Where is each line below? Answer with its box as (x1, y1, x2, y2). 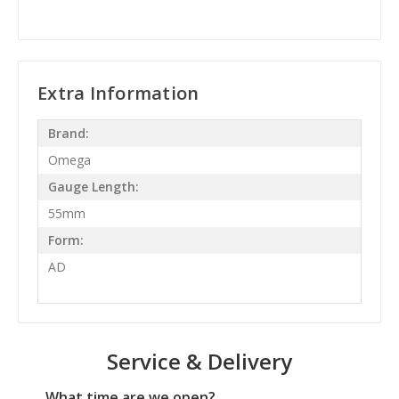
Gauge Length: (47, 178, 139, 196)
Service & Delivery (107, 346, 292, 376)
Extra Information (37, 80, 199, 105)
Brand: (47, 125, 89, 142)
